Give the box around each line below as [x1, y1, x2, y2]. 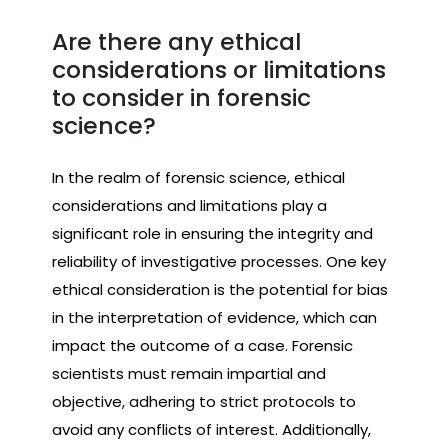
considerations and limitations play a [52, 194, 327, 216]
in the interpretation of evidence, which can [52, 306, 377, 328]
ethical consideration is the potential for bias [52, 278, 388, 300]
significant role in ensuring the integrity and [52, 222, 373, 244]
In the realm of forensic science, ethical [52, 166, 345, 188]
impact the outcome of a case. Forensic [52, 334, 353, 356]
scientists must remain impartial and [52, 362, 326, 384]
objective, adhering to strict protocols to [52, 390, 356, 412]
